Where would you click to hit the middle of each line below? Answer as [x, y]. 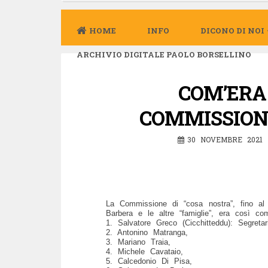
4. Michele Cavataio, [144, 251]
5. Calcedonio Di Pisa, [149, 261]
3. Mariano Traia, [138, 242]
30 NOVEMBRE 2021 [225, 139]
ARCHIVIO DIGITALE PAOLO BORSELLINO [164, 54]
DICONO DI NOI [232, 30]
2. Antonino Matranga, [147, 232]
